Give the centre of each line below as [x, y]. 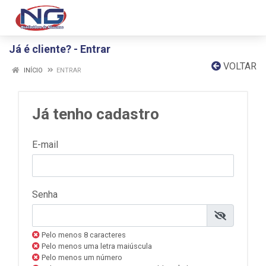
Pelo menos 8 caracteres [83, 235]
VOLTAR [239, 66]
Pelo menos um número [81, 257]
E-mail [45, 145]
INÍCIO [32, 70]
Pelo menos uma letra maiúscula [96, 246]
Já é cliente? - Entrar [60, 49]
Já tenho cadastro [96, 114]
